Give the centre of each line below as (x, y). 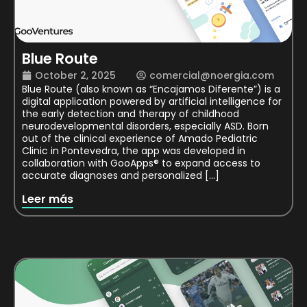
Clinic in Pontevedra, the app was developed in (134, 150)
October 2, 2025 (75, 75)
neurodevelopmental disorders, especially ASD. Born (145, 126)
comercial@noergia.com (212, 75)
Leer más (48, 199)
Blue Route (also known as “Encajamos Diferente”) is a (151, 89)
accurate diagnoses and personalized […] (121, 175)
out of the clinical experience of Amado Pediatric (140, 138)
